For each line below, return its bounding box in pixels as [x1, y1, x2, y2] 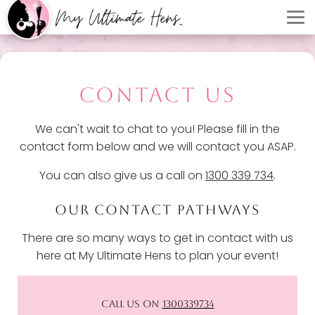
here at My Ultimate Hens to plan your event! [37, 247, 278, 264]
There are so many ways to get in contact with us [22, 230, 293, 247]
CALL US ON [101, 298, 162, 310]
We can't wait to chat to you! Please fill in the [35, 121, 280, 138]
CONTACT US [79, 83, 236, 108]
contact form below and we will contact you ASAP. [19, 139, 296, 155]
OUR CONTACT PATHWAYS [54, 202, 261, 218]
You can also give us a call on [39, 167, 205, 184]
